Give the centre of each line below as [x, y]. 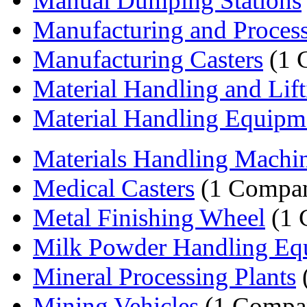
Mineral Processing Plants [164, 276]
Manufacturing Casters [148, 59]
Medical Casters [114, 188]
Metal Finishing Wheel [149, 217]
